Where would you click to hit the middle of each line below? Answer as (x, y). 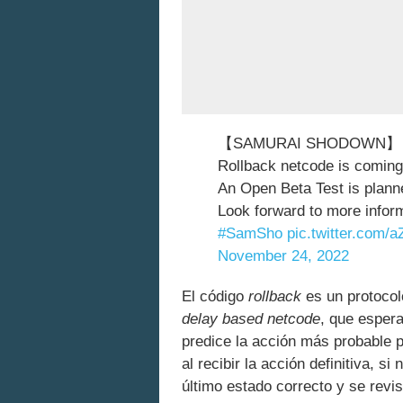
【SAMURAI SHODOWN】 (309, 143)
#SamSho (250, 233)
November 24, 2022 (283, 256)
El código (215, 296)
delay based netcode (251, 319)
